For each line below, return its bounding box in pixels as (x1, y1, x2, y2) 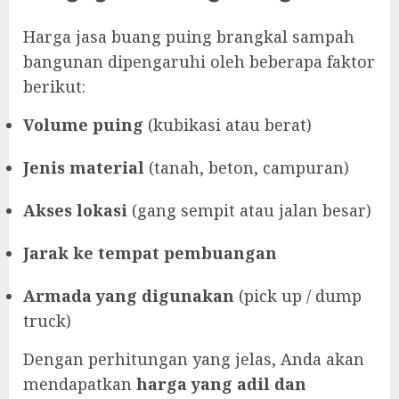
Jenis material (23, 156, 144, 178)
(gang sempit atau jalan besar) (127, 199, 371, 221)
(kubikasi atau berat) (143, 113, 312, 135)
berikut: (23, 75, 85, 97)
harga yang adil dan (136, 372, 306, 395)
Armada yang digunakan (23, 284, 234, 306)
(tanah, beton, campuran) (144, 156, 349, 178)
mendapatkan (23, 372, 136, 395)
